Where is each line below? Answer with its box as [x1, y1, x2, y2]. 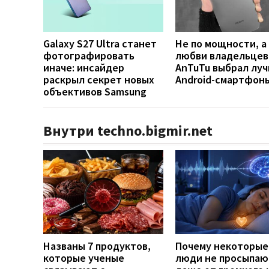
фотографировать [43, 48, 134, 62]
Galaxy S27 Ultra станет [43, 36, 157, 50]
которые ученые [43, 250, 124, 265]
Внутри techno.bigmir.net [43, 121, 213, 140]
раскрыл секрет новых [43, 72, 154, 86]
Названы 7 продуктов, [43, 238, 151, 253]
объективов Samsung [43, 84, 147, 98]
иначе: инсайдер [43, 60, 124, 74]
